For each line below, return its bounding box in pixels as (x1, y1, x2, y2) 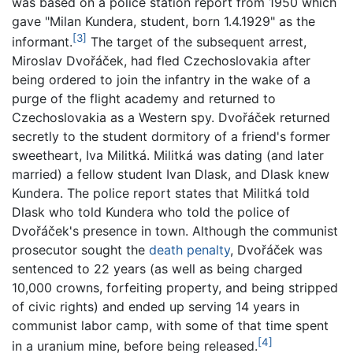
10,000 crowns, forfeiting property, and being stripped (12, 280, 338, 296)
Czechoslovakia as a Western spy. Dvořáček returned (12, 110, 330, 126)
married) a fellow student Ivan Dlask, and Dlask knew (12, 166, 329, 183)
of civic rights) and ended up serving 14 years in (12, 299, 299, 315)
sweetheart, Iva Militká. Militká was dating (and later (12, 147, 324, 164)
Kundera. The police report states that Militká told (12, 185, 310, 202)
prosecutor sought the (12, 242, 149, 258)
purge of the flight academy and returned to (12, 91, 276, 107)
